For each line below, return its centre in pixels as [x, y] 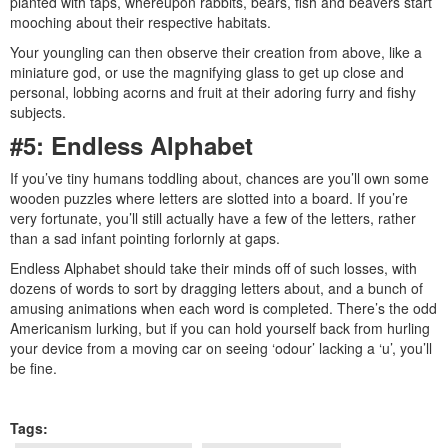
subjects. [38, 111]
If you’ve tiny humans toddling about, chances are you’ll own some [219, 177]
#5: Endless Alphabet [131, 144]
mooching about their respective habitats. [140, 21]
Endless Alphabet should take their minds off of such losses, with [213, 267]
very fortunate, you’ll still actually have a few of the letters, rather [213, 217]
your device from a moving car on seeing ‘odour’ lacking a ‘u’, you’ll [221, 347]
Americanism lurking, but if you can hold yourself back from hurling [220, 327]
